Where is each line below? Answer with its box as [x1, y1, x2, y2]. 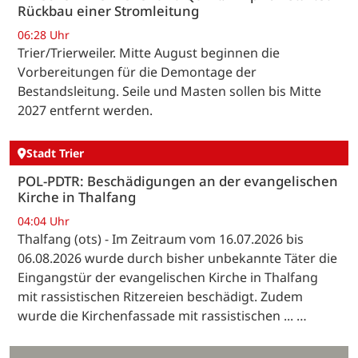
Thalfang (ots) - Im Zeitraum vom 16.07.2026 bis [18, 229, 304, 248]
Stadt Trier [26, 145, 84, 161]
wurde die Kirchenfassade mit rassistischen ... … [18, 306, 307, 324]
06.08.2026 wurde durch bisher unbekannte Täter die [18, 249, 337, 267]
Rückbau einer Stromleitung [18, 2, 199, 21]
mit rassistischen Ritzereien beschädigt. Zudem [18, 287, 303, 305]
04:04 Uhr [18, 213, 70, 229]
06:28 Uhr [18, 26, 70, 42]
